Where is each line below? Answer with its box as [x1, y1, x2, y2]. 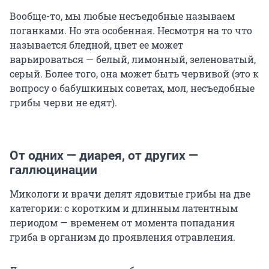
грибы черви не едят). [10, 96, 117, 109]
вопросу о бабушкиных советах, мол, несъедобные [10, 82, 255, 95]
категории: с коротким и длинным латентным [10, 202, 238, 215]
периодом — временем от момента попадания [10, 216, 235, 229]
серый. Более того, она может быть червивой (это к [10, 67, 259, 80]
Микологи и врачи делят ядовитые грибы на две [10, 187, 250, 201]
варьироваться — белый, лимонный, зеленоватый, [10, 53, 256, 66]
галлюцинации [10, 163, 97, 178]
